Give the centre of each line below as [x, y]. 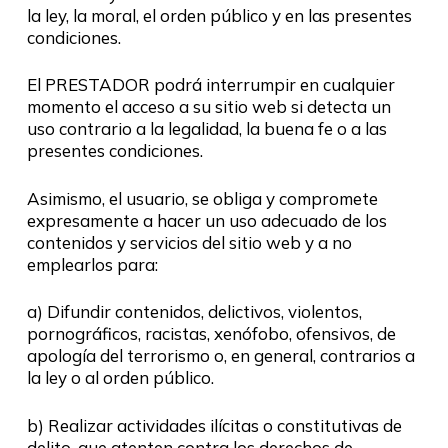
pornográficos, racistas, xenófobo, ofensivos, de [211, 333]
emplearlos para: [92, 264]
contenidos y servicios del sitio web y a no [189, 242]
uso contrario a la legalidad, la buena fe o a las [206, 128]
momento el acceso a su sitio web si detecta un [208, 106]
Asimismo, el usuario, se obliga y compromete [202, 198]
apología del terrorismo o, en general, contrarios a [220, 355]
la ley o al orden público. [120, 377]
